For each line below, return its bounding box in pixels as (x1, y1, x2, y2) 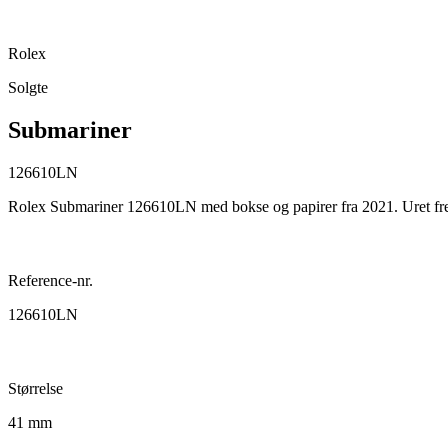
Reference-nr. (8, 271, 93, 289)
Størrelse (8, 379, 63, 397)
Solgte (8, 78, 48, 96)
